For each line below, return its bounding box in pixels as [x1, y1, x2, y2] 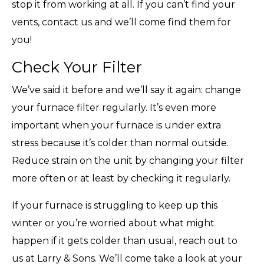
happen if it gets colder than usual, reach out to [12, 235, 237, 246]
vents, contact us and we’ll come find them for [12, 16, 231, 28]
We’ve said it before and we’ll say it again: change [12, 84, 241, 95]
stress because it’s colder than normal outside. [12, 137, 229, 148]
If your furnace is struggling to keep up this [12, 199, 217, 211]
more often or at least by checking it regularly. [12, 172, 230, 184]
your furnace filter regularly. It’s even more [12, 101, 216, 113]
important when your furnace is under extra [12, 119, 221, 131]
